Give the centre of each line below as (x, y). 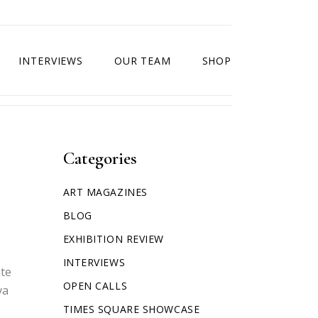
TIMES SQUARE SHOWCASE (131, 309)
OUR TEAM (142, 60)
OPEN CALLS (95, 286)
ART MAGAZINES (105, 192)
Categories (100, 158)
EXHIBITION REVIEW (114, 239)
